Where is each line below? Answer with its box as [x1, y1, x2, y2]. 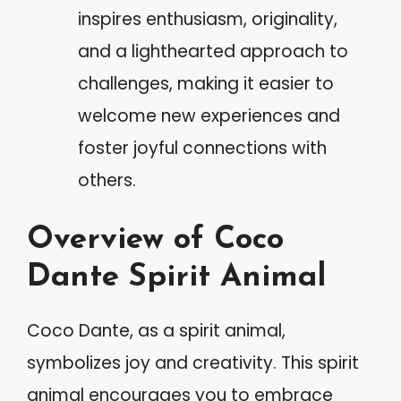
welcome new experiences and [78, 103, 340, 128]
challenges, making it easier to [78, 71, 334, 96]
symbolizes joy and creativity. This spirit [27, 351, 359, 375]
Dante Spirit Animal [27, 262, 326, 294]
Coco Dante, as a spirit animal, [27, 319, 286, 343]
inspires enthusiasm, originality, [78, 6, 337, 31]
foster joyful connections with [78, 135, 327, 160]
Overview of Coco [27, 225, 284, 256]
